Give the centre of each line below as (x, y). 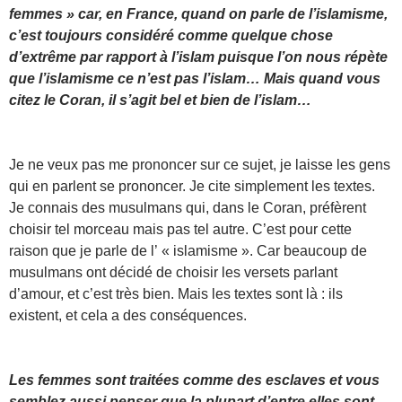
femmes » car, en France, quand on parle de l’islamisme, (198, 13)
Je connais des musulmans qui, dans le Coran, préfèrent (188, 207)
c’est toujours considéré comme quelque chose (171, 35)
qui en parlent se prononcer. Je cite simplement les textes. (192, 186)
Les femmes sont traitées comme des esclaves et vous (194, 380)
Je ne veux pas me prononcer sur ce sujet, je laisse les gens (200, 164)
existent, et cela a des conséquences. (128, 315)
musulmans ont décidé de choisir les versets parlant (173, 272)
